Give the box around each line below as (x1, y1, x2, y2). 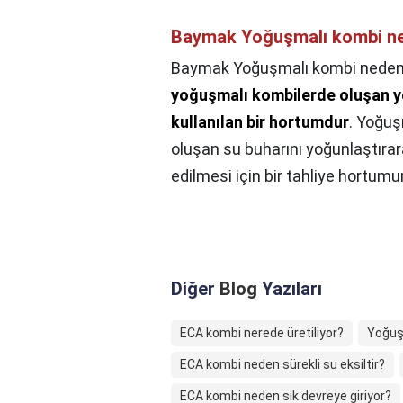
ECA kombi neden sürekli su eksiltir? (180, 357, 385, 372)
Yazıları (257, 278, 322, 300)
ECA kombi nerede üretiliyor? (180, 326, 344, 341)
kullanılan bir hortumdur (171, 112, 349, 132)
